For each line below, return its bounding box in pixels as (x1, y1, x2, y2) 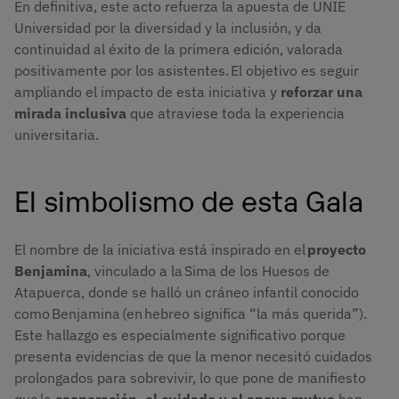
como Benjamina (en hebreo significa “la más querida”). (14, 305, 367, 323)
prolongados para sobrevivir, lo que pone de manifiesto (14, 369, 366, 387)
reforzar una (281, 83, 362, 102)
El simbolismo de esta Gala (14, 179, 370, 218)
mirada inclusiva (14, 104, 130, 123)
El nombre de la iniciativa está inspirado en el (14, 240, 307, 259)
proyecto (307, 240, 366, 259)
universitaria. (14, 126, 102, 144)
